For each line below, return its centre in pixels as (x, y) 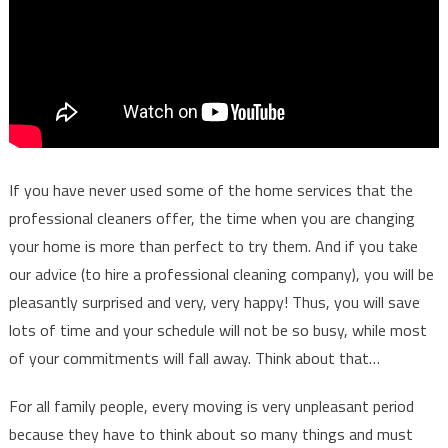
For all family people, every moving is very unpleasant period (211, 406)
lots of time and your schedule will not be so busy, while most (217, 330)
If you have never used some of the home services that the (210, 190)
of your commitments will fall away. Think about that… (194, 358)
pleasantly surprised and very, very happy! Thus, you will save (214, 302)
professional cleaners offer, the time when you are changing (211, 218)
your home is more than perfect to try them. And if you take (213, 246)
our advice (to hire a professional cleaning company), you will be (221, 274)
